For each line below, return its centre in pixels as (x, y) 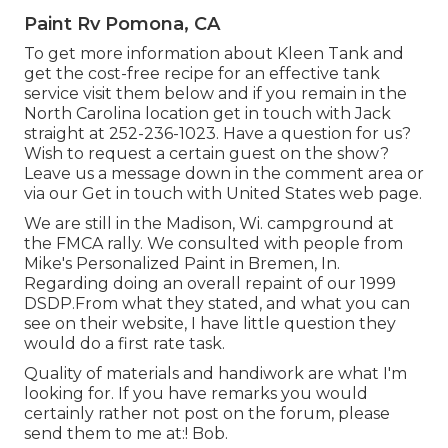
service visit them (94, 93)
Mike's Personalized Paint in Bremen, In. (182, 263)
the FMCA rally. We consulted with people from (213, 243)
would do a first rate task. (124, 343)
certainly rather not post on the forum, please (207, 413)
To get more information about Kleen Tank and (214, 53)
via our (53, 193)
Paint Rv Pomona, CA (122, 23)
